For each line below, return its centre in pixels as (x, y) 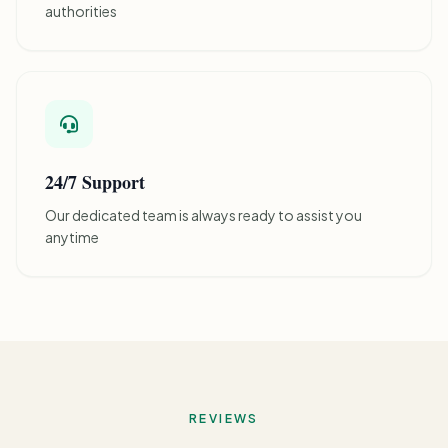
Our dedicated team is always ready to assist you (203, 214)
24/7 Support (95, 181)
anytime (72, 236)
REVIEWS (224, 418)
